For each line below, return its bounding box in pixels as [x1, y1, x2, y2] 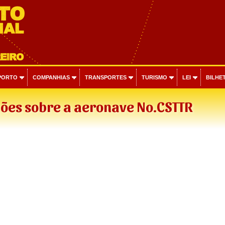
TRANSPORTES [84, 74, 127, 80]
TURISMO [141, 74, 167, 80]
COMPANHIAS [32, 74, 70, 80]
